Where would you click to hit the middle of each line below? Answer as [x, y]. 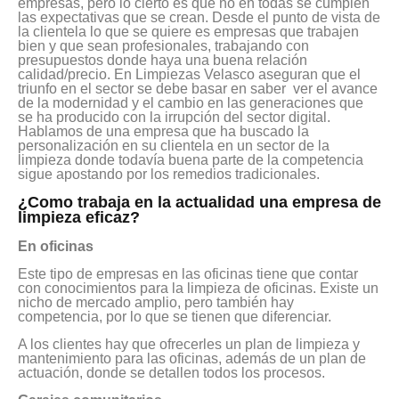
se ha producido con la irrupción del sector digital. [174, 118]
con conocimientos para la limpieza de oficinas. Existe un [198, 289]
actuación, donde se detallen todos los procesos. [171, 373]
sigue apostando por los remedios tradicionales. [169, 175]
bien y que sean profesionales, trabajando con [163, 46]
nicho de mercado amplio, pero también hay [156, 303]
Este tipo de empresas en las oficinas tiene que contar [188, 274]
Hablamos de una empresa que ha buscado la [163, 132]
